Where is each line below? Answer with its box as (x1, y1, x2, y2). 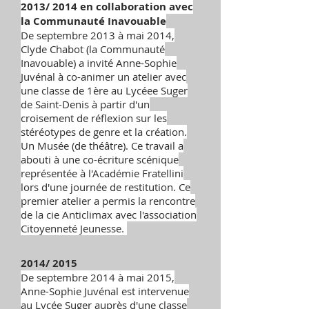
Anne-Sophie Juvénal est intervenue (21, 284, 189, 298)
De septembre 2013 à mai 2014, (21, 28, 175, 42)
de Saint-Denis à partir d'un (21, 97, 150, 111)
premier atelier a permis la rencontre (21, 194, 195, 208)
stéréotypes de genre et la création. (21, 125, 187, 139)
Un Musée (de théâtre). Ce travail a (21, 139, 183, 152)
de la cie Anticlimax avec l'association (21, 208, 197, 221)
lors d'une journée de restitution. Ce (21, 180, 190, 194)
